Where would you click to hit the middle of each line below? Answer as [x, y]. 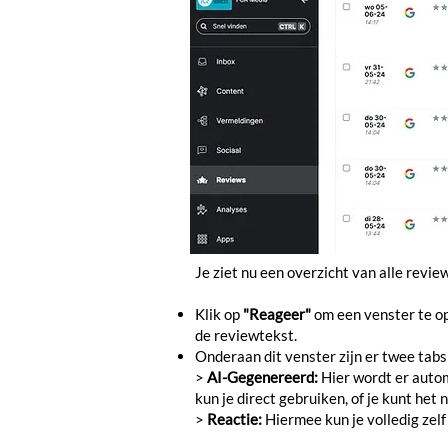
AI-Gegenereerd [260, 377]
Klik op [219, 314]
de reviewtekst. [247, 335]
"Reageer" [277, 314]
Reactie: [236, 419]
